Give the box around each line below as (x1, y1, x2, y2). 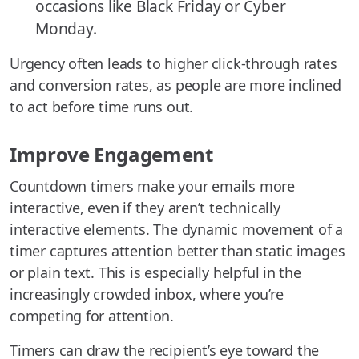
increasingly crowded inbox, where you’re (10, 284, 284, 304)
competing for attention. (10, 305, 174, 325)
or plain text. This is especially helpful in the (10, 262, 301, 282)
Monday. (35, 17, 97, 39)
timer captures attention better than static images (10, 240, 345, 260)
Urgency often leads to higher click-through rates (10, 53, 337, 73)
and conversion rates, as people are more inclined (10, 75, 341, 95)
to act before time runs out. (10, 96, 194, 116)
